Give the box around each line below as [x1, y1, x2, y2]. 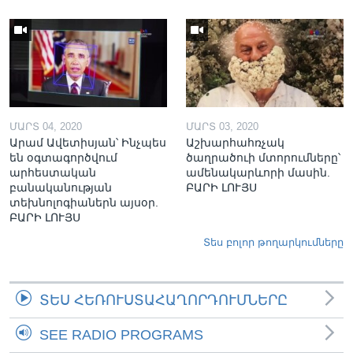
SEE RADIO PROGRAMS [39, 327, 203, 344]
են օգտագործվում [9, 151, 117, 165]
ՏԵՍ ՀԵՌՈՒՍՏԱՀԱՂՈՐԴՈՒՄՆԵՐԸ [39, 292, 288, 309]
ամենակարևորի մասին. [186, 166, 330, 180]
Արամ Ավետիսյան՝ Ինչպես [9, 136, 166, 150]
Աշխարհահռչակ [186, 136, 284, 150]
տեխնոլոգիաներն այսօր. [9, 196, 158, 210]
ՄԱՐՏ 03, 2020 [186, 121, 258, 133]
